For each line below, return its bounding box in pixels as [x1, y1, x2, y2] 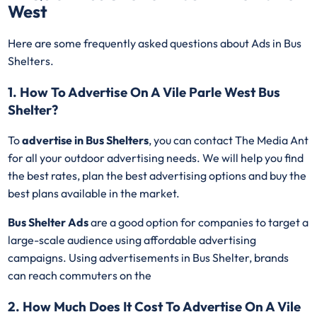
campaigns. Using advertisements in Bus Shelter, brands [8, 250, 289, 265]
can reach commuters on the [8, 268, 154, 283]
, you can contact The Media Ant [149, 133, 309, 148]
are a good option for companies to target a [91, 215, 309, 230]
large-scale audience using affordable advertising [8, 233, 257, 248]
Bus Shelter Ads [8, 215, 91, 230]
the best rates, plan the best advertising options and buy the [8, 168, 307, 183]
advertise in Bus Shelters [22, 133, 149, 148]
